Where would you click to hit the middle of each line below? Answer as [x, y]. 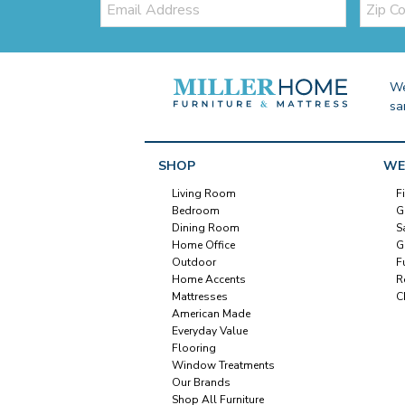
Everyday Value [209, 331]
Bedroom [195, 211]
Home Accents [208, 280]
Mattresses [199, 297]
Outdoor [193, 263]
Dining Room [205, 228]
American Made [211, 314]
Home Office [203, 245]
